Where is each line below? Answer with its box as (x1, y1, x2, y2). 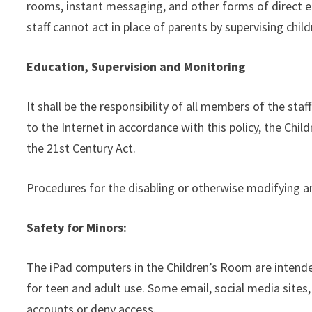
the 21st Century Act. (26, 140, 136, 156)
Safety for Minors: (26, 219, 127, 235)
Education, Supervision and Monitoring (26, 58, 246, 75)
